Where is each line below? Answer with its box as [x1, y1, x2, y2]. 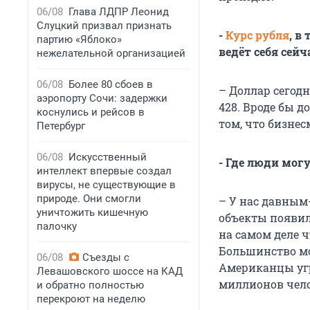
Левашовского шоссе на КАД [37, 265, 183, 277]
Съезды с [82, 251, 129, 264]
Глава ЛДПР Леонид [69, 6, 169, 18]
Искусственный [69, 151, 147, 163]
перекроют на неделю [37, 293, 145, 305]
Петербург [37, 120, 85, 132]
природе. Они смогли [37, 192, 141, 205]
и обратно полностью [37, 279, 144, 291]
